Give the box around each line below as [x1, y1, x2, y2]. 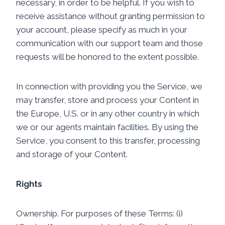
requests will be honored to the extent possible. [16, 52, 199, 62]
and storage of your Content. [16, 149, 128, 159]
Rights [16, 179, 42, 189]
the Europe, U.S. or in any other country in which [16, 108, 199, 119]
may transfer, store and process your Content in [16, 95, 199, 105]
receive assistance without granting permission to [16, 11, 205, 21]
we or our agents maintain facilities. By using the [16, 122, 198, 132]
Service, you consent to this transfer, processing [16, 136, 200, 146]
